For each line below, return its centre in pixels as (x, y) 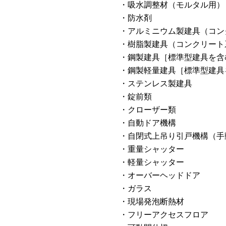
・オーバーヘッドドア (160, 175)
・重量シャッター (152, 149)
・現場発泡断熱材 (152, 201)
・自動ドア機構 (148, 122)
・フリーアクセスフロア (164, 214)
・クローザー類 (148, 109)
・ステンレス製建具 (156, 83)
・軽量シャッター (152, 162)
